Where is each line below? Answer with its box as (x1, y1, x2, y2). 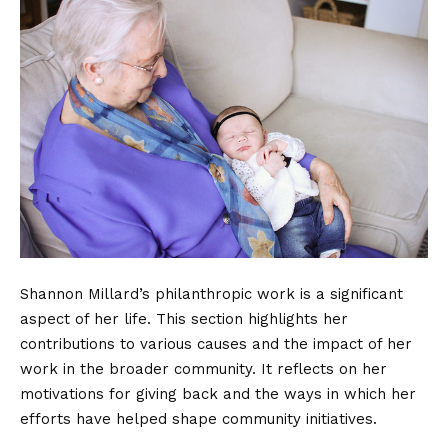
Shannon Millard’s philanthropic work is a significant (20, 284, 403, 303)
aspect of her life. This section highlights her (20, 309, 348, 328)
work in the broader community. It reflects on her (20, 359, 387, 378)
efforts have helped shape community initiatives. (20, 409, 377, 428)
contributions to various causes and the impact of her (20, 334, 412, 353)
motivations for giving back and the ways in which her (20, 384, 416, 403)
